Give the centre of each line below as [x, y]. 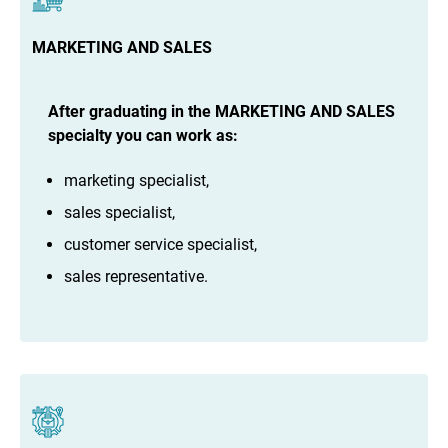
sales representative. [136, 276]
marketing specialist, [136, 180]
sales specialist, [119, 212]
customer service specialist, [160, 244]
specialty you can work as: [143, 136]
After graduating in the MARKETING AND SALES [221, 112]
